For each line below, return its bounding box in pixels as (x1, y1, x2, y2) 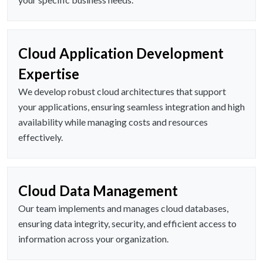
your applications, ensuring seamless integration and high (18, 101, 245, 113)
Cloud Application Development (18, 45, 224, 62)
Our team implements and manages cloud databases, (18, 203, 228, 214)
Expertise (18, 65, 79, 83)
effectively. (18, 131, 63, 143)
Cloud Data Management (18, 182, 178, 200)
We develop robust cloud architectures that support (18, 86, 226, 97)
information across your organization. (18, 233, 168, 245)
